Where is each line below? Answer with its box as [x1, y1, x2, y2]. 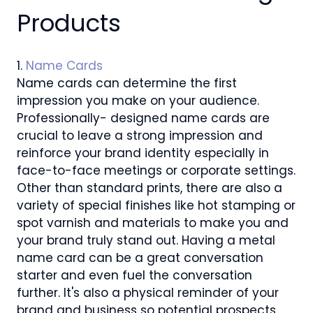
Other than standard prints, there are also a [17, 179, 282, 196]
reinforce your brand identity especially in [17, 144, 269, 161]
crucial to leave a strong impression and [17, 126, 263, 144]
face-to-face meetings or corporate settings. [17, 161, 296, 179]
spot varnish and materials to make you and [17, 214, 289, 231]
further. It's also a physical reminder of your [17, 284, 279, 301]
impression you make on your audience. [17, 92, 259, 109]
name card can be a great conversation [17, 249, 263, 266]
